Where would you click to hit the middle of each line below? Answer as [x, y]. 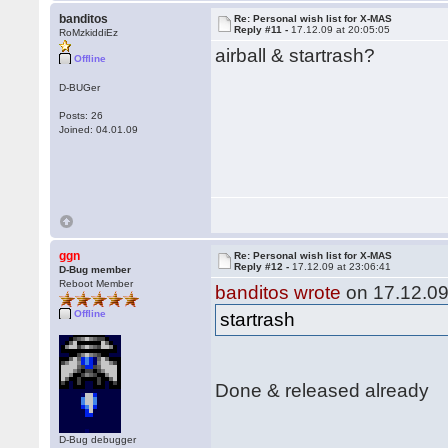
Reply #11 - [263, 29]
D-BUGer [80, 87]
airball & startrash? [295, 55]
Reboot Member [96, 283]
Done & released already [322, 390]
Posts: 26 [81, 115]
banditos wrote [278, 292]
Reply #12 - [263, 266]
